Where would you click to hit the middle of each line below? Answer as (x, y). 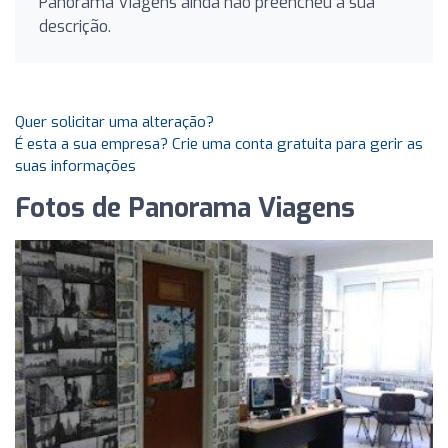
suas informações (75, 166)
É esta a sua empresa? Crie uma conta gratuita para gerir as (219, 144)
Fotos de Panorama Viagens (185, 208)
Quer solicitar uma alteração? (114, 122)
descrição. (75, 26)
